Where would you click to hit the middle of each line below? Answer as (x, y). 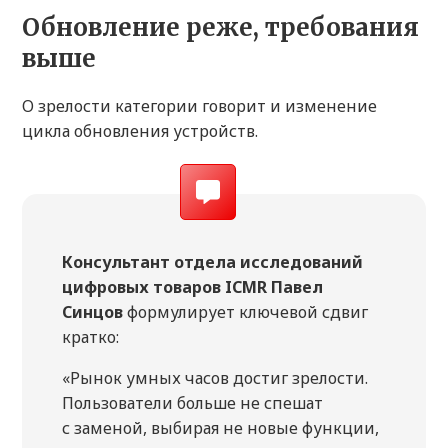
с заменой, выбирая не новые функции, (220, 428)
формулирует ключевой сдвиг (245, 312)
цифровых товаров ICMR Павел (192, 287)
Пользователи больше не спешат (192, 403)
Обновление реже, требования (220, 28)
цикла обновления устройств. (140, 131)
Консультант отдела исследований (212, 262)
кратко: (90, 337)
